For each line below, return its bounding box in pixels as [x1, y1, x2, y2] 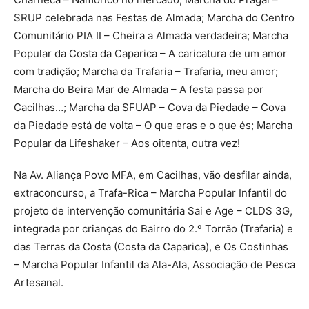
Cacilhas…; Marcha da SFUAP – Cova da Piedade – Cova [14, 100, 286, 114]
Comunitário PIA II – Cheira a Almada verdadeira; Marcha [14, 28, 288, 42]
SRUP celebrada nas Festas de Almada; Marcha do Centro [14, 10, 295, 24]
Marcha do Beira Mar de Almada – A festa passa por [14, 82, 263, 96]
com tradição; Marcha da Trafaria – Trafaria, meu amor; [14, 64, 278, 78]
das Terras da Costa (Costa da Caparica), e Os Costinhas [14, 239, 288, 253]
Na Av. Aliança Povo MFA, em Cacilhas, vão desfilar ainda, [14, 168, 292, 181]
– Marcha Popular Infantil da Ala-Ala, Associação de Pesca [14, 257, 295, 271]
